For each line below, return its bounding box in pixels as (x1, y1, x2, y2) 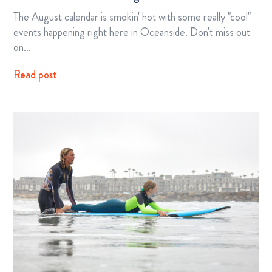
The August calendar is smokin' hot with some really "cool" (13, 8, 251, 25)
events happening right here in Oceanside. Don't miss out (13, 24, 250, 40)
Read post (13, 66, 57, 83)
